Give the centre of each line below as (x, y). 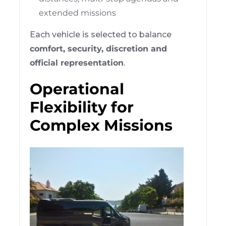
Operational (77, 89)
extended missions (78, 13)
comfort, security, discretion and (99, 48)
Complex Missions (101, 125)
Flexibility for (82, 107)
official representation (77, 63)
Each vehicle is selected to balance (101, 34)
